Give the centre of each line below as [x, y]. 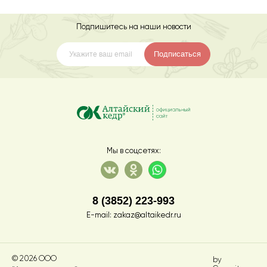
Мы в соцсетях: [133, 151]
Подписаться [177, 54]
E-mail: [100, 215]
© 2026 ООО [34, 258]
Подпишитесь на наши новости [133, 27]
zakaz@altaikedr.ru [147, 215]
